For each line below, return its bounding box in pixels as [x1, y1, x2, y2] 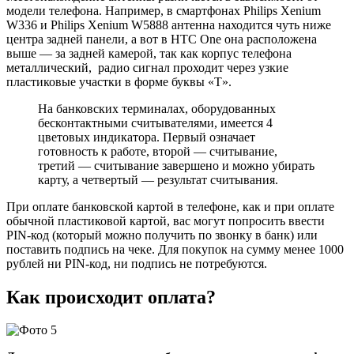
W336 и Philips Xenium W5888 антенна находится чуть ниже [6, 17, 331, 32]
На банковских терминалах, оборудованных [38, 101, 276, 115]
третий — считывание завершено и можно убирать [38, 158, 314, 172]
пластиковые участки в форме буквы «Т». [6, 74, 232, 88]
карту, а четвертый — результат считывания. [38, 172, 278, 186]
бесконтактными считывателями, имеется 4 [38, 115, 273, 130]
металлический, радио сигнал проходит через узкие [6, 60, 288, 74]
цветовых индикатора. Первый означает [38, 130, 255, 144]
